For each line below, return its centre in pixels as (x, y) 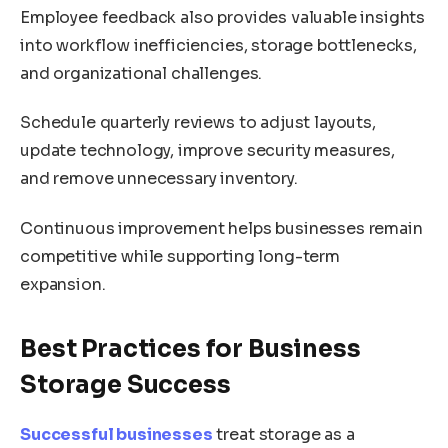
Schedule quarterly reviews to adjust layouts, (198, 123)
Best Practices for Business (190, 349)
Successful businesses (116, 435)
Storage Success (125, 385)
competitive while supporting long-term (180, 256)
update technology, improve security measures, (207, 151)
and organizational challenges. (141, 73)
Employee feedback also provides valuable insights (223, 17)
